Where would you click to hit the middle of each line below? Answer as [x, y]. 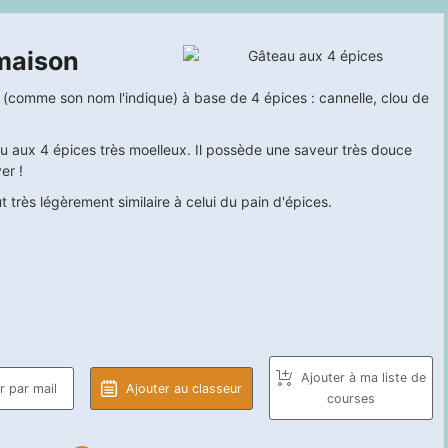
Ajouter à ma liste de [362, 378]
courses [351, 399]
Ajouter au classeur [182, 388]
